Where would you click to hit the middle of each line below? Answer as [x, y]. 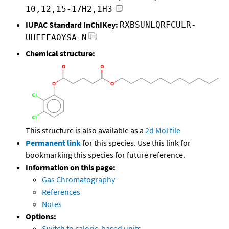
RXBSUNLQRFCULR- [158, 25]
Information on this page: [71, 167]
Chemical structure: [60, 53]
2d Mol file [163, 131]
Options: [41, 216]
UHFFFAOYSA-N [56, 38]
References [61, 192]
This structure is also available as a [85, 131]
